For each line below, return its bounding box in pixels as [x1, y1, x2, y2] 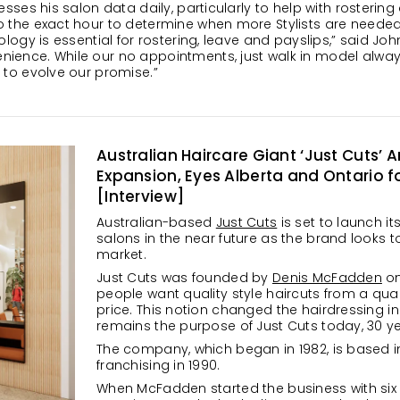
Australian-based [96, 213, 216, 231]
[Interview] [96, 186, 185, 207]
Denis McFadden [272, 269, 382, 287]
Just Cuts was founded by [96, 269, 272, 287]
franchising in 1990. [96, 356, 224, 374]
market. [96, 246, 146, 263]
